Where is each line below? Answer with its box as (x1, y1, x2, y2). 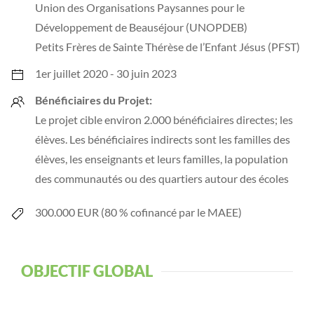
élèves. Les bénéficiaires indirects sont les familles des (35, 132, 290, 146)
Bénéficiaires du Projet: (35, 93, 152, 107)
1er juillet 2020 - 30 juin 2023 (35, 67, 177, 80)
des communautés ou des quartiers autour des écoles (35, 172, 289, 185)
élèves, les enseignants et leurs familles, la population (35, 152, 288, 165)
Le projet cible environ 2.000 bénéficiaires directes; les (35, 113, 293, 126)
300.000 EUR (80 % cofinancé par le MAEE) (35, 205, 242, 219)
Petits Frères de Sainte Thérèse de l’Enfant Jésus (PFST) (35, 40, 300, 53)
